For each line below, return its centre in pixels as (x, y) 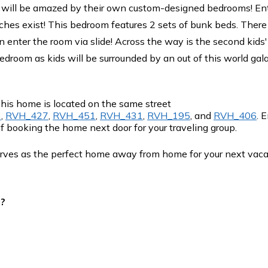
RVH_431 (121, 115)
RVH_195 (169, 115)
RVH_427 (27, 115)
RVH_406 (235, 115)
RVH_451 (74, 115)
